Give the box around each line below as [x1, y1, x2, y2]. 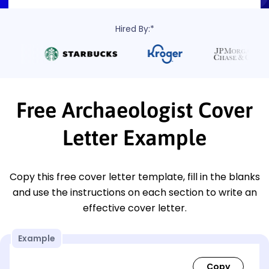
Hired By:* [115, 22, 154, 35]
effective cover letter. [82, 201, 187, 215]
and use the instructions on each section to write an [12, 185, 257, 199]
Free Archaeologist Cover [16, 97, 253, 122]
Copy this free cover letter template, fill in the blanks [9, 169, 260, 184]
